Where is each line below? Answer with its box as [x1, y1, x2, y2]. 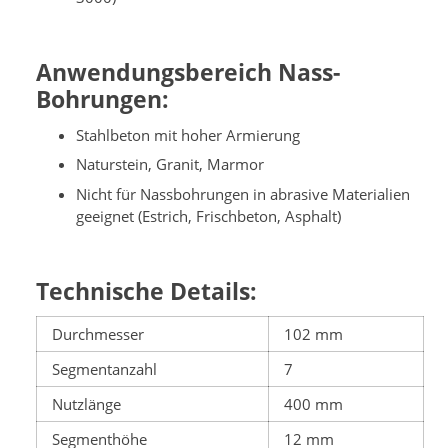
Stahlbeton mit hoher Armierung [76, 124, 300, 145]
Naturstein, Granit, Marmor [76, 154, 264, 175]
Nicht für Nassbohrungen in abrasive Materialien [76, 183, 410, 204]
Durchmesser [52, 324, 144, 345]
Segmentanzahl [52, 359, 157, 380]
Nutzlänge [52, 394, 121, 415]
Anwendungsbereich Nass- [36, 56, 340, 88]
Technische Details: [36, 275, 257, 307]
